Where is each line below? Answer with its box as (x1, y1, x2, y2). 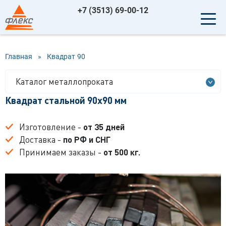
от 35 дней (83, 121, 125, 132)
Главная (5, 52, 32, 61)
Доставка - (19, 134, 63, 145)
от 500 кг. (103, 146, 140, 157)
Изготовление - (19, 121, 83, 132)
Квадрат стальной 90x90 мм (5, 94, 127, 106)
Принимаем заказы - (19, 146, 103, 157)
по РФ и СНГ (63, 134, 110, 145)
